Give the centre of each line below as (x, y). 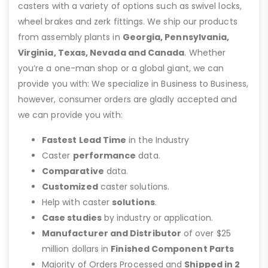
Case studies (72, 218)
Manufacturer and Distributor (112, 234)
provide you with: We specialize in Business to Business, (133, 84)
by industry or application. (157, 218)
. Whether (205, 53)
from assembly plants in (70, 37)
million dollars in (77, 249)
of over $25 (206, 234)
